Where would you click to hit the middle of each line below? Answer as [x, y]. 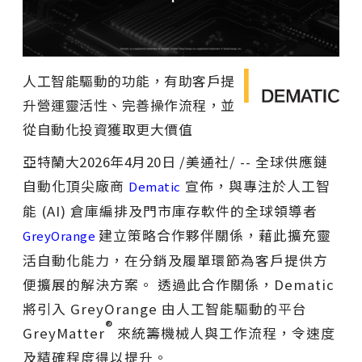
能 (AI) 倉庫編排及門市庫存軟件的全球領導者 [170, 210]
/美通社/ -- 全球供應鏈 [252, 161]
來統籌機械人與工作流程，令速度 [224, 333]
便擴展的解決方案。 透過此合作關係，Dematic [179, 284]
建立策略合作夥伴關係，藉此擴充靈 [215, 235]
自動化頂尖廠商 [76, 185]
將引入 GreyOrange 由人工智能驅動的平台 [165, 308]
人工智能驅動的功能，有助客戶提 [129, 80]
